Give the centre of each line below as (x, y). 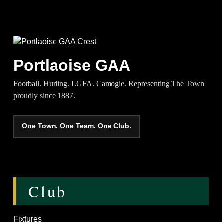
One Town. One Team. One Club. (77, 126)
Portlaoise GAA (72, 65)
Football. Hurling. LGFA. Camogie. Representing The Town (109, 83)
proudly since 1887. (45, 95)
